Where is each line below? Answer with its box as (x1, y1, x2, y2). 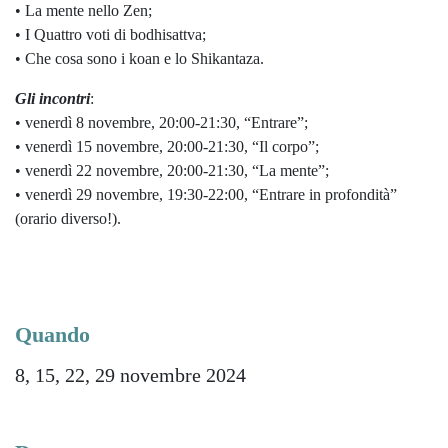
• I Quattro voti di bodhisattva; (15, 26, 206, 43)
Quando (15, 323, 90, 347)
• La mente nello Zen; (15, 2, 152, 19)
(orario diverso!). (15, 210, 121, 227)
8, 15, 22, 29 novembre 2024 (15, 364, 246, 386)
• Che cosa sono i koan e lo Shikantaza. (15, 50, 264, 67)
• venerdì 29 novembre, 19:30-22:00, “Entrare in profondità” (15, 186, 397, 203)
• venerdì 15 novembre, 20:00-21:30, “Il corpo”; (15, 138, 319, 155)
